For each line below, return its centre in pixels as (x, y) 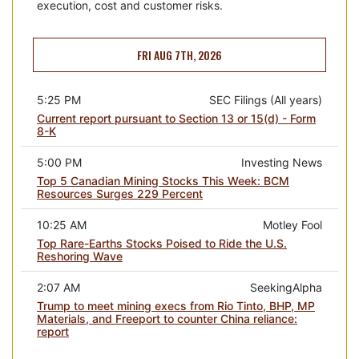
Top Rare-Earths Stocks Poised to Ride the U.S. (162, 243)
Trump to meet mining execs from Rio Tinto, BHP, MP (176, 305)
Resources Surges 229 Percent (120, 193)
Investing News (282, 162)
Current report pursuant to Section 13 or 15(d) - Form (176, 118)
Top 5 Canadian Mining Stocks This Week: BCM (163, 180)
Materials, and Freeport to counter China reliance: (167, 318)
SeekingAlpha (286, 287)
